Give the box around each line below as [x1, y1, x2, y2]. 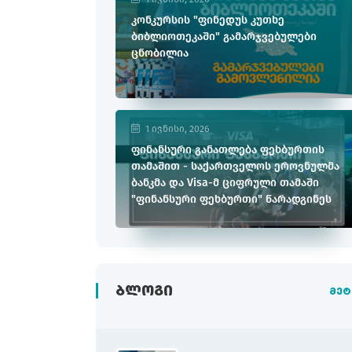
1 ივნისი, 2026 [145, 123, 209, 134]
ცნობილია [131, 46, 189, 60]
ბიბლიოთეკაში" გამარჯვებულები [131, 29, 317, 43]
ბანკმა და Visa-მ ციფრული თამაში [131, 175, 319, 189]
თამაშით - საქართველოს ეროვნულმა [131, 159, 339, 173]
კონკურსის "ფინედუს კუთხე [131, 13, 284, 27]
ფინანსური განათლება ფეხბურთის [131, 142, 324, 156]
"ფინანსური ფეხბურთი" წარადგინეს [131, 192, 332, 206]
